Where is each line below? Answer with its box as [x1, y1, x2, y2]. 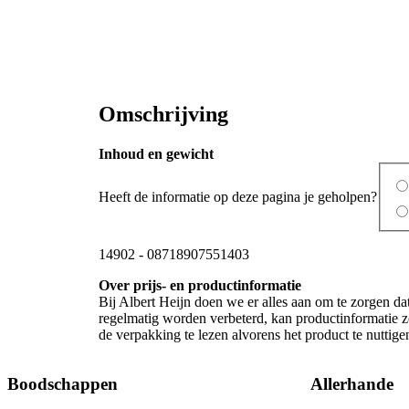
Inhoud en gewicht [99, 146, 214, 163]
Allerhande [310, 374, 393, 394]
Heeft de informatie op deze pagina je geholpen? [99, 188, 377, 204]
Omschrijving [99, 101, 228, 126]
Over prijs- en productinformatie [99, 277, 301, 293]
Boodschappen [7, 374, 118, 394]
